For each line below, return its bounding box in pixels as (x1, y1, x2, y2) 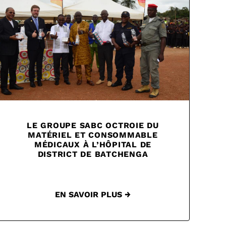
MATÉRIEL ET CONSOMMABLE (28, 130, 158, 140)
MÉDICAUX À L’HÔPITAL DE (34, 140, 152, 150)
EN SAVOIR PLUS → (55, 190, 131, 200)
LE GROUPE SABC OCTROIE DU (27, 121, 159, 131)
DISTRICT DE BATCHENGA (37, 149, 148, 159)
